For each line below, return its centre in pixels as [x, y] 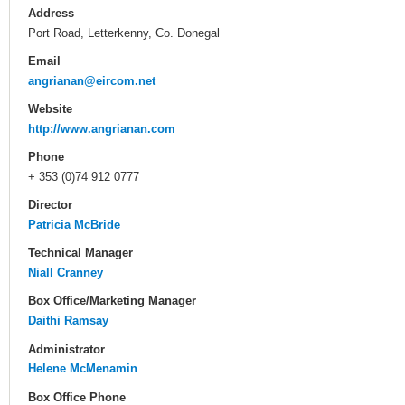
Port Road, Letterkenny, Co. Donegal [124, 33]
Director [50, 205]
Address [51, 13]
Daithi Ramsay [68, 321]
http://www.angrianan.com [102, 128]
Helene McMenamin [83, 369]
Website [50, 108]
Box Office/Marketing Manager [112, 301]
